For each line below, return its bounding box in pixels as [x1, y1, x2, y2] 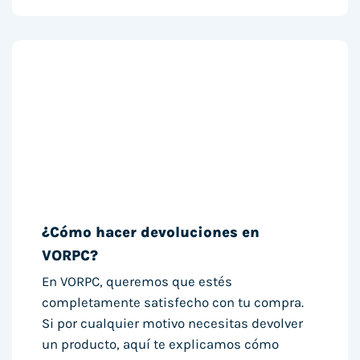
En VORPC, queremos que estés [42, 274, 233, 290]
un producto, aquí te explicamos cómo [42, 337, 280, 353]
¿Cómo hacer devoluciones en [42, 223, 260, 242]
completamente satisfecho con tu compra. [42, 295, 305, 311]
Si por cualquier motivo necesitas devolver [42, 316, 304, 332]
